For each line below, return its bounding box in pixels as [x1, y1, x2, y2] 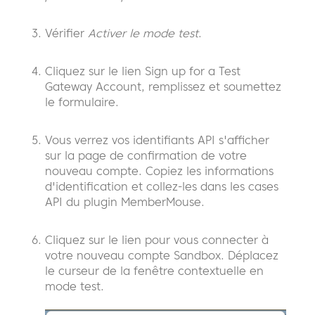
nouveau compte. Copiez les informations [45, 163, 274, 178]
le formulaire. [45, 94, 119, 109]
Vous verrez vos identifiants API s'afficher [45, 132, 269, 147]
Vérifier [45, 25, 88, 40]
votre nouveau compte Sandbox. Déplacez [45, 247, 278, 262]
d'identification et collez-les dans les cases [45, 179, 278, 193]
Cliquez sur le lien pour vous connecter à [45, 232, 269, 247]
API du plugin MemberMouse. [45, 194, 205, 209]
